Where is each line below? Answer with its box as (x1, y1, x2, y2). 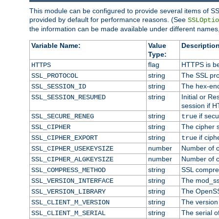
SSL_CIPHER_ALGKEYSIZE (31, 155, 113, 163)
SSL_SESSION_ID (31, 82, 86, 90)
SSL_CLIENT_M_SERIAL (31, 209, 106, 217)
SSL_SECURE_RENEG (31, 112, 94, 120)
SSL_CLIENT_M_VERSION (31, 198, 109, 206)
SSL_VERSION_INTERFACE (31, 176, 113, 185)
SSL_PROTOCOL (31, 71, 78, 80)
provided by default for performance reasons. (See (29, 15, 188, 23)
